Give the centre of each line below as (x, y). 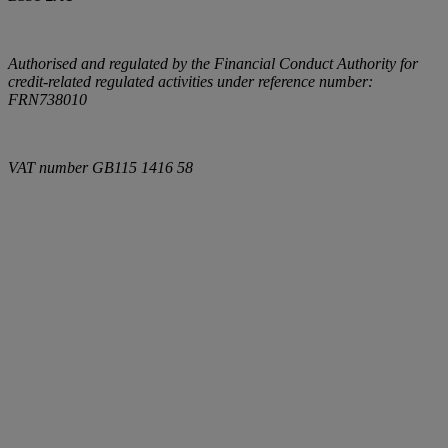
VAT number (50, 168)
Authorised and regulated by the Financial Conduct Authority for (213, 64)
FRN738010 (47, 100)
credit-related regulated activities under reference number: (190, 82)
